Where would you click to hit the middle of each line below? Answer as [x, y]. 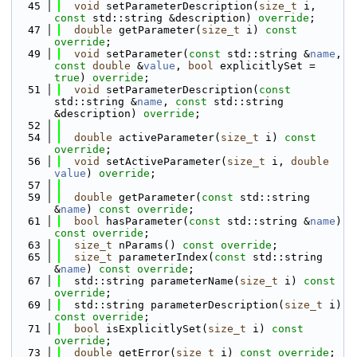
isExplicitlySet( [154, 329]
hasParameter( [144, 221]
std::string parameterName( [151, 281]
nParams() [147, 245]
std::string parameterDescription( [173, 305]
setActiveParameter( [163, 161]
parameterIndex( [163, 257]
